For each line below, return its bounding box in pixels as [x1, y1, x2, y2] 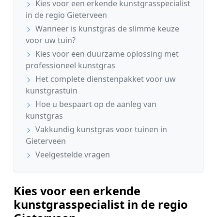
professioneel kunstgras [26, 60, 115, 71]
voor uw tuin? [26, 35, 76, 46]
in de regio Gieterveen [26, 10, 107, 20]
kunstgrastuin [26, 85, 77, 96]
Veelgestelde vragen [33, 149, 110, 160]
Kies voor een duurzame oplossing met [33, 48, 179, 59]
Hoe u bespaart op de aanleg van [33, 99, 156, 109]
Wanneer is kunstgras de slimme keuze [33, 23, 179, 34]
